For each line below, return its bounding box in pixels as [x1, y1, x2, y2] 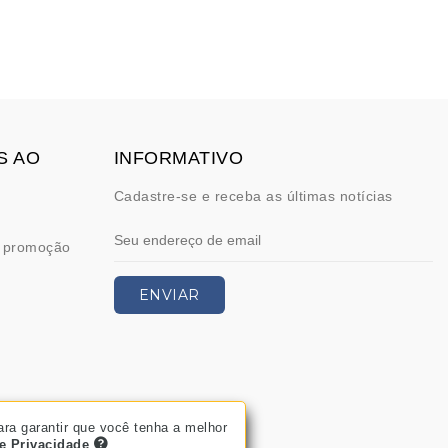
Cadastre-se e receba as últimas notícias [113, 187, 393, 204]
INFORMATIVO [113, 147, 244, 168]
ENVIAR [138, 285, 200, 304]
